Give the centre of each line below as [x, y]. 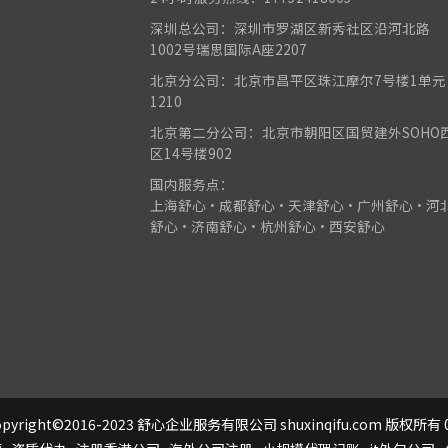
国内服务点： [192, 183]
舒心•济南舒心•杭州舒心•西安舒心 [268, 225]
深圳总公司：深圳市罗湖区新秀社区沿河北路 [290, 27]
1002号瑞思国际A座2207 [229, 48]
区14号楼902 [191, 152]
